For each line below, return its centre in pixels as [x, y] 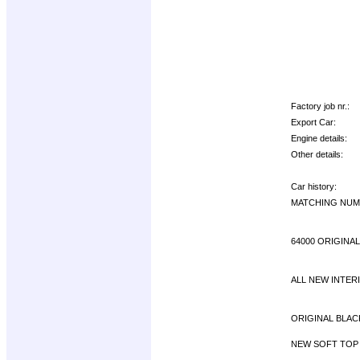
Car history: [314, 186]
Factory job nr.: [320, 106]
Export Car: [313, 122]
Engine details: [319, 138]
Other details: [317, 154]
